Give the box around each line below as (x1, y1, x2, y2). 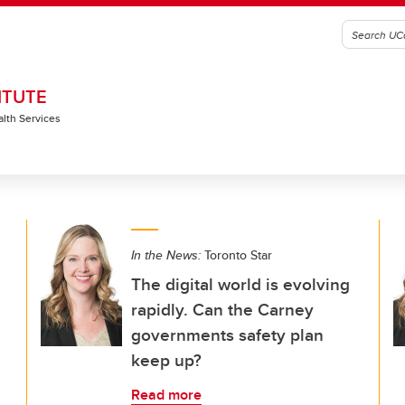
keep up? (131, 347, 202, 372)
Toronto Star (201, 246, 272, 264)
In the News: (131, 246, 201, 264)
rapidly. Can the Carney (131, 297, 314, 322)
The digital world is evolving (131, 271, 350, 297)
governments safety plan (131, 322, 324, 347)
